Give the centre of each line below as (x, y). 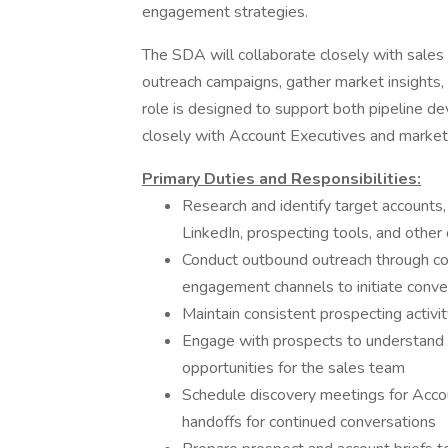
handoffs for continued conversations (309, 422)
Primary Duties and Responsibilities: (281, 179)
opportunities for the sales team (293, 368)
